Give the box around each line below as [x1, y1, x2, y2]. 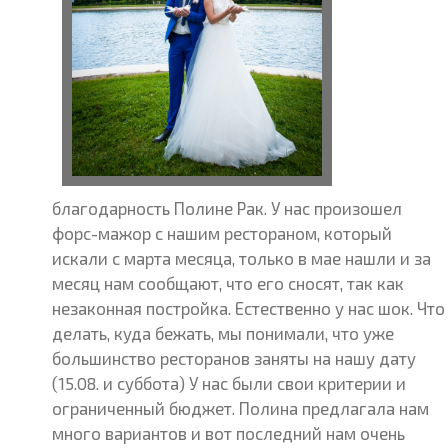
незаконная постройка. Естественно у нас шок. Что [52, 298, 446, 318]
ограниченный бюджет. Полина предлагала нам [52, 398, 430, 418]
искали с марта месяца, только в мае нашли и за [52, 248, 432, 268]
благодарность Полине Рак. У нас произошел [52, 198, 403, 218]
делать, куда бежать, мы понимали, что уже [52, 323, 395, 343]
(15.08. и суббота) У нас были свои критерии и [52, 373, 407, 393]
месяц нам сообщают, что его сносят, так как [52, 273, 405, 293]
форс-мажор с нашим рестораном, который [52, 223, 393, 243]
